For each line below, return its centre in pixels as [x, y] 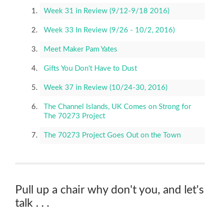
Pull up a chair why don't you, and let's [110, 190]
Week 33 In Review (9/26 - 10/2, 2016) [109, 30]
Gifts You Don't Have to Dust [90, 69]
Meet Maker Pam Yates [80, 50]
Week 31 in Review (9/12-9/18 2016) [106, 11]
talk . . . [32, 203]
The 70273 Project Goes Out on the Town [112, 136]
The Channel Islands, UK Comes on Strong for [117, 107]
